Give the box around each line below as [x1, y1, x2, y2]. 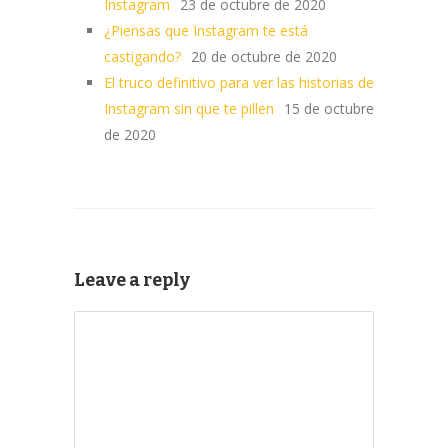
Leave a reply [74, 268, 190, 291]
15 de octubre [284, 98, 374, 118]
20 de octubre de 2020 [191, 46, 337, 66]
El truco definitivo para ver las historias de [104, 72, 374, 92]
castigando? [104, 46, 181, 66]
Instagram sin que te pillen [104, 98, 274, 118]
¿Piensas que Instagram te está [104, 20, 308, 40]
